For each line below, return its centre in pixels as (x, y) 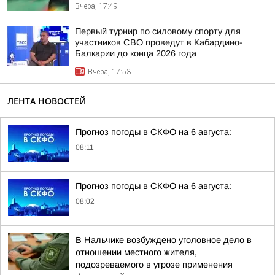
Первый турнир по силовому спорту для (158, 31)
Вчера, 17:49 (96, 6)
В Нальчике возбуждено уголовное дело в (164, 240)
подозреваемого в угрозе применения (154, 265)
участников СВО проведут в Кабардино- (159, 42)
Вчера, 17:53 (109, 72)
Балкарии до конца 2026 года (136, 53)
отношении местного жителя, (136, 252)
